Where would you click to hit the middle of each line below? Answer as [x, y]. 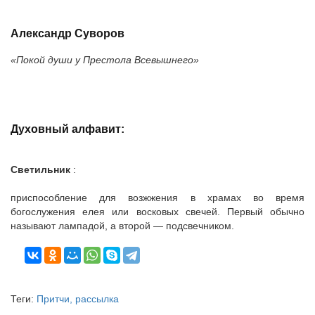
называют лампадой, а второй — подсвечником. [122, 226]
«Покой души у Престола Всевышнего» [105, 60]
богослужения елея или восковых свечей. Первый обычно [157, 212]
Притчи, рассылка [78, 299]
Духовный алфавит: [67, 128]
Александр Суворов [67, 33]
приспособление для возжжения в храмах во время [157, 198]
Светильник [40, 169]
